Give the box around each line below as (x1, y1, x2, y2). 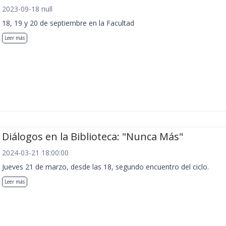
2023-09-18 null (2, 4, 52, 14)
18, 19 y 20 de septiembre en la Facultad (2, 18, 134, 28)
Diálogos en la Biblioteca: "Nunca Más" (2, 130, 183, 144)
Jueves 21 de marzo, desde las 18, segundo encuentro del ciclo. (2, 162, 209, 172)
